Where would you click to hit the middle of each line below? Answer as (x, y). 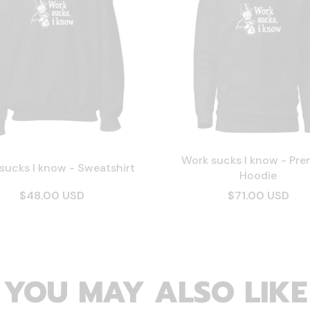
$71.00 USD (258, 195)
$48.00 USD (52, 195)
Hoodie (258, 175)
